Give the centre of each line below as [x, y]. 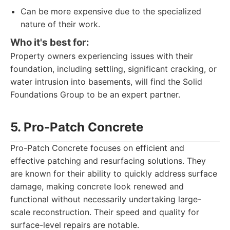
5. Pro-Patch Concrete [77, 127]
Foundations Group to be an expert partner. [95, 94]
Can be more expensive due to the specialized [111, 11]
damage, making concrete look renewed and [97, 186]
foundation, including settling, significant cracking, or [113, 69]
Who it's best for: [50, 42]
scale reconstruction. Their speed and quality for [105, 212]
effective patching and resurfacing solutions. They [108, 161]
